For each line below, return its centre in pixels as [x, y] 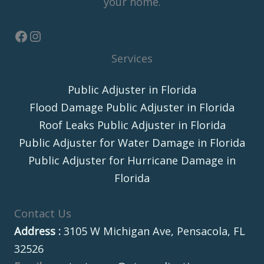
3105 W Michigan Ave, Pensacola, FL [153, 231]
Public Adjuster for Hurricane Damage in [132, 160]
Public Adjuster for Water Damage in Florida [132, 142]
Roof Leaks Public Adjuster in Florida [132, 125]
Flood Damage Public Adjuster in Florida [132, 107]
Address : [37, 231]
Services [132, 58]
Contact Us [43, 213]
